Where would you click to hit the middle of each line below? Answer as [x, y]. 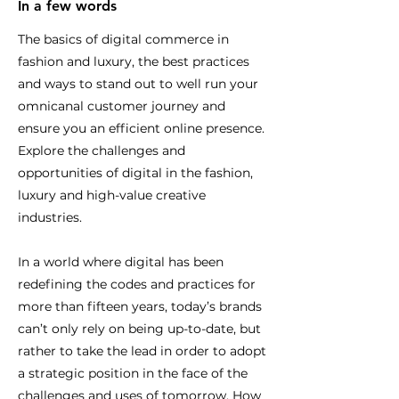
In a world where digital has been [121, 262]
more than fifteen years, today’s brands [140, 306]
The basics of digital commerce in [123, 39]
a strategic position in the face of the [133, 373]
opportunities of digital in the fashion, [135, 173]
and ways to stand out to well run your [138, 84]
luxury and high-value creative [112, 195]
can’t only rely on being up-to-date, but [139, 329]
